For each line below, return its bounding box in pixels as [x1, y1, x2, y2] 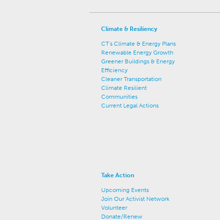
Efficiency [101, 67, 128, 74]
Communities [101, 93, 137, 100]
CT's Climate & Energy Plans [101, 40, 176, 47]
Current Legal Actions [101, 102, 159, 109]
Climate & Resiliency [101, 26, 157, 32]
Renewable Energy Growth [101, 49, 173, 56]
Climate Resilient [101, 84, 147, 91]
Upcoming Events [101, 187, 149, 193]
